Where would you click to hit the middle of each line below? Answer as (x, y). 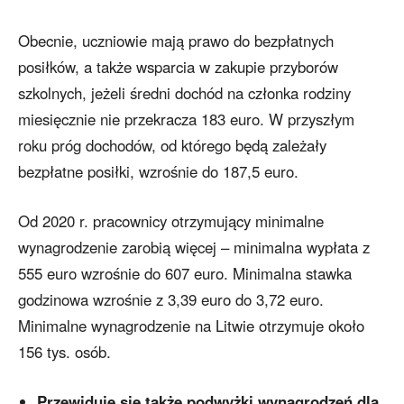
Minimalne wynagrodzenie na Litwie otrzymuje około (191, 326)
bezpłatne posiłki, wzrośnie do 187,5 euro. (158, 172)
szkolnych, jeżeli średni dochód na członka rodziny (184, 93)
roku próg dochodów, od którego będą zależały (172, 146)
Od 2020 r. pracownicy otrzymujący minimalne (171, 221)
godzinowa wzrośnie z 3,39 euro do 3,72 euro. (171, 300)
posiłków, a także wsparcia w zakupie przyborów (178, 67)
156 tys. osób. (64, 352)
